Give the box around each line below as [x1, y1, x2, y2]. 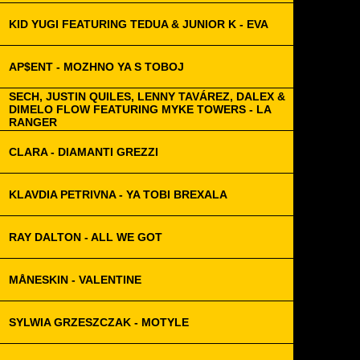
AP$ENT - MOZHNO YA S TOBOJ [9, 60, 184, 73]
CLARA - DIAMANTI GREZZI [9, 145, 158, 158]
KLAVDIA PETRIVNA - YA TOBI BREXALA [9, 188, 227, 201]
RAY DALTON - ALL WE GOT [9, 231, 162, 243]
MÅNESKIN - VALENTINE [9, 273, 141, 286]
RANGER [9, 116, 57, 129]
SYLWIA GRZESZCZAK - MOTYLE [9, 316, 189, 329]
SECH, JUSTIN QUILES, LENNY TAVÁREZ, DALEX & [9, 90, 285, 103]
